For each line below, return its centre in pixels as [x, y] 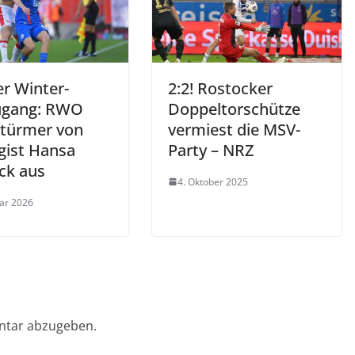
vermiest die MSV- [234, 129]
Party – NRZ [211, 150]
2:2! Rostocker [220, 88]
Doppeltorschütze [234, 109]
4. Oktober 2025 [213, 181]
